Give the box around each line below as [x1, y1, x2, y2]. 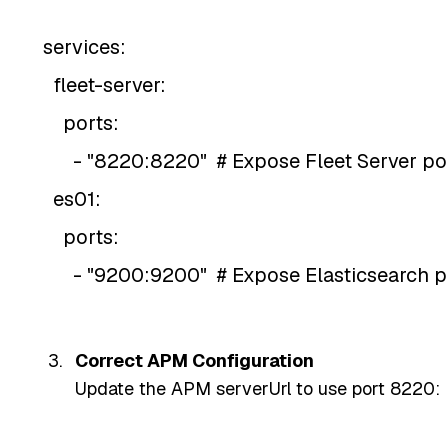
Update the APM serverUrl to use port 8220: [74, 376, 440, 400]
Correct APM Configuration [74, 348, 314, 372]
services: [42, 33, 126, 60]
